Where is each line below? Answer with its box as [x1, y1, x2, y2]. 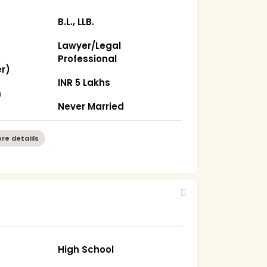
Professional [58, 52, 117, 65]
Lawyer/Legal [58, 39, 122, 52]
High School [58, 243, 114, 256]
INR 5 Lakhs [58, 76, 111, 89]
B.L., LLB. [58, 15, 95, 28]
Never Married [58, 100, 125, 113]
